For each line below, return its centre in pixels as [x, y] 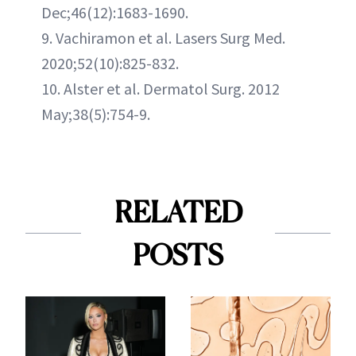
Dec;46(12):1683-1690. [115, 12]
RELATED [178, 212]
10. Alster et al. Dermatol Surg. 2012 [161, 88]
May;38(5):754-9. [96, 114]
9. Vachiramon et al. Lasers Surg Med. [163, 37]
